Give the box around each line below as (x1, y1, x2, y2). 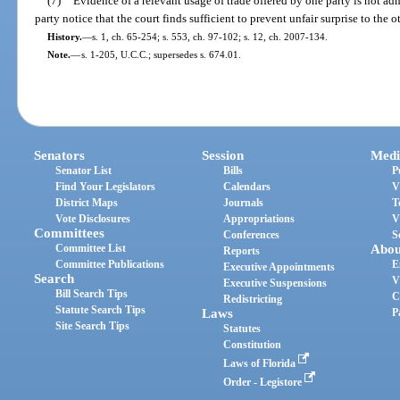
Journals (223, 196, 264, 210)
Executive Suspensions (223, 277, 328, 290)
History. (46, 30, 82, 42)
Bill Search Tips (55, 287, 129, 301)
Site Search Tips (55, 320, 130, 333)
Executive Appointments (223, 261, 336, 274)
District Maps (55, 196, 119, 210)
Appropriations (223, 212, 296, 226)
